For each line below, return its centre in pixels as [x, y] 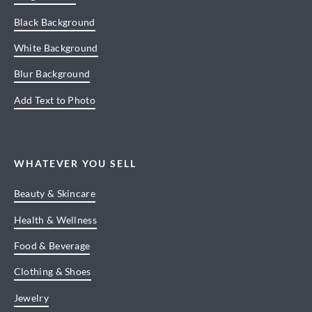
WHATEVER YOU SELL [75, 163]
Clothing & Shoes [52, 272]
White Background [56, 47]
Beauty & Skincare [55, 194]
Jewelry [31, 297]
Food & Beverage [52, 245]
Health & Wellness [55, 219]
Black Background [54, 22]
